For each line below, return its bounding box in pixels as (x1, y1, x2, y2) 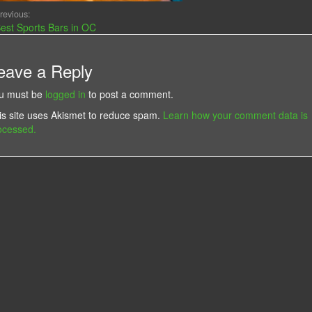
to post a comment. (85, 86, 173, 101)
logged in (45, 86, 86, 101)
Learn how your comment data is (162, 107, 308, 122)
